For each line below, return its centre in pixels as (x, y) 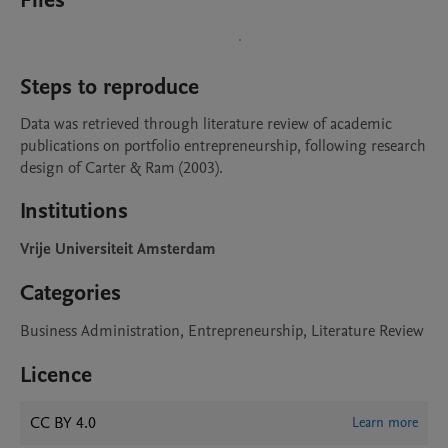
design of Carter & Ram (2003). (121, 168)
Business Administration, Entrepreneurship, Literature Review (222, 331)
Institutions (74, 211)
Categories (70, 293)
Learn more (385, 422)
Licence (56, 375)
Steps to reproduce (109, 87)
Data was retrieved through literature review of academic (206, 124)
